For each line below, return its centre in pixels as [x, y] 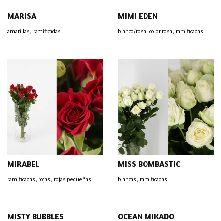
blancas [127, 179]
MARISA [22, 16]
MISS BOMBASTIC [149, 164]
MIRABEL [23, 164]
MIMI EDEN [138, 16]
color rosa [161, 31]
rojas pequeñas [73, 179]
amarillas [18, 31]
